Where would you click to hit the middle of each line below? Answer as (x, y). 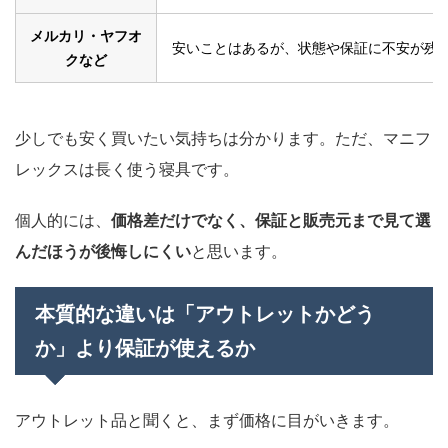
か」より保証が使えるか (145, 347)
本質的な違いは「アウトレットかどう (205, 313)
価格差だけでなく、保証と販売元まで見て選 (271, 219)
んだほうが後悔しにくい (103, 250)
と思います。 (239, 250)
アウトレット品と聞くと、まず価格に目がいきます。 (207, 419)
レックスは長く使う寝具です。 (127, 168)
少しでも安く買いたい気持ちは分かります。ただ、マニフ (223, 137)
